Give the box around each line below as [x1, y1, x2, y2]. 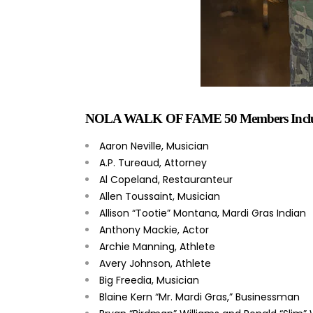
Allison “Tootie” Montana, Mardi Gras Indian [99, 205, 309, 220]
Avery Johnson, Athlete [99, 256, 211, 270]
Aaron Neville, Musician [99, 138, 209, 153]
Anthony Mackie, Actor [99, 222, 209, 237]
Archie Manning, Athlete [99, 239, 215, 254]
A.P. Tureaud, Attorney [99, 155, 207, 170]
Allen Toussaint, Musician [99, 189, 220, 203]
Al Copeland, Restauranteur [99, 172, 233, 187]
